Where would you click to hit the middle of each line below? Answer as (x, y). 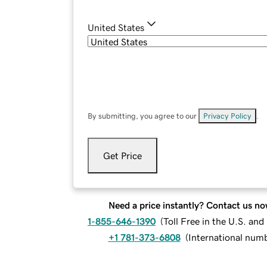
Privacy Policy (227, 116)
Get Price (122, 156)
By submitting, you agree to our (143, 116)
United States (116, 28)
